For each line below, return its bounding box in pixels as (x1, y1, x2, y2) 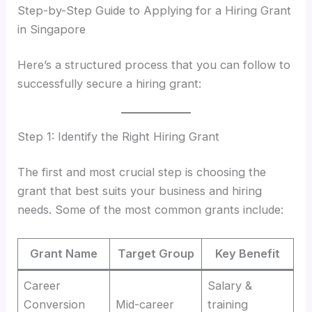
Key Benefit (215, 246, 281, 260)
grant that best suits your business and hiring (17, 184, 263, 198)
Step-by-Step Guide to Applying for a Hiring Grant (17, 3, 292, 17)
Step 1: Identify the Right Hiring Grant (17, 129, 220, 143)
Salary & (208, 278, 253, 292)
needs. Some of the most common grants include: (17, 203, 284, 217)
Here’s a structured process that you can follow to (17, 58, 291, 72)
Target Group (117, 246, 194, 260)
